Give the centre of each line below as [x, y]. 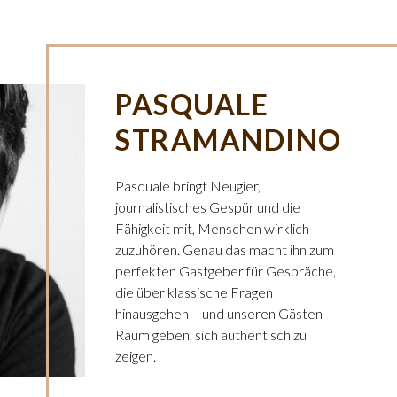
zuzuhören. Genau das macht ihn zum [225, 249]
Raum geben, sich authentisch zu [211, 335]
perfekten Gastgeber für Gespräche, [226, 271]
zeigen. [136, 356]
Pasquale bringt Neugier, [188, 186]
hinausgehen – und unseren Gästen [219, 313]
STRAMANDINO [229, 140]
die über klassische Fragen [194, 292]
